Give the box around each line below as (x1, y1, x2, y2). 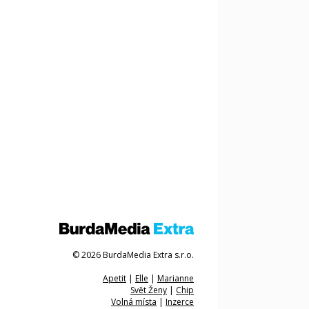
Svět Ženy (130, 284, 167, 297)
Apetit (103, 272, 126, 285)
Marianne (157, 272, 194, 285)
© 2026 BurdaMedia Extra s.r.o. (72, 249, 194, 261)
